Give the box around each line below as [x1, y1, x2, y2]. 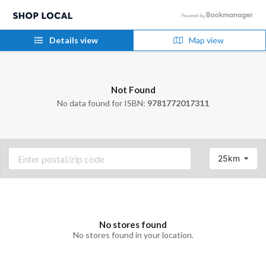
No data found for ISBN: [57, 97, 147, 108]
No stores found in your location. [72, 229, 194, 240]
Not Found [110, 84, 156, 95]
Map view [186, 35, 224, 45]
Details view [47, 35, 98, 45]
